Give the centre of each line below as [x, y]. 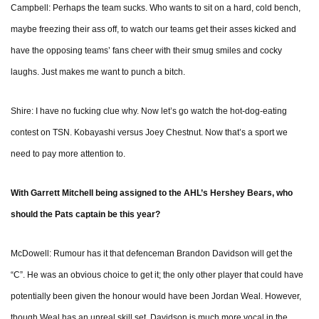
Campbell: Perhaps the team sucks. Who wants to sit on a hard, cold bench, [156, 8]
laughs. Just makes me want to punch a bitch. [98, 72]
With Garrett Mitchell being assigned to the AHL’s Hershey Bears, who [152, 193]
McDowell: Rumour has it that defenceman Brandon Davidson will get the [152, 254]
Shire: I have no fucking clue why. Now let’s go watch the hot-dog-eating [149, 111]
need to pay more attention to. [68, 154]
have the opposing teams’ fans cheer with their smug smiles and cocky [146, 51]
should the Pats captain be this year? [85, 215]
